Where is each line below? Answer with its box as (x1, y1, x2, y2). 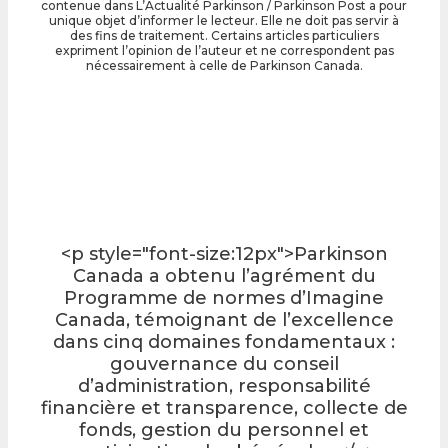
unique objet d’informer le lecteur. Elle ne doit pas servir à (49, 12, 399, 28)
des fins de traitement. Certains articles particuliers (69, 27, 379, 43)
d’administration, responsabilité (77, 375, 371, 398)
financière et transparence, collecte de (40, 397, 408, 420)
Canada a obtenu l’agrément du (72, 265, 376, 288)
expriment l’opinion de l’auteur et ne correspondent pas (54, 42, 394, 58)
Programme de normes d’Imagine (64, 287, 384, 310)
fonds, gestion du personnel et (79, 419, 369, 442)
